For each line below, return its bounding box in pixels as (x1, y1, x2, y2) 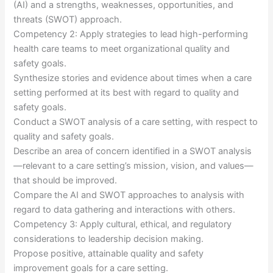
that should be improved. (13, 175, 118, 186)
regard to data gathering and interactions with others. (13, 204, 236, 216)
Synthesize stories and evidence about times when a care (13, 73, 252, 84)
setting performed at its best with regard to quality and (13, 87, 239, 99)
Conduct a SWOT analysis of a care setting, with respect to (13, 116, 258, 128)
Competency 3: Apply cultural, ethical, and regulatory (13, 219, 232, 230)
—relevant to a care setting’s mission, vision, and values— (13, 160, 254, 172)
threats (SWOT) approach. (13, 14, 122, 26)
